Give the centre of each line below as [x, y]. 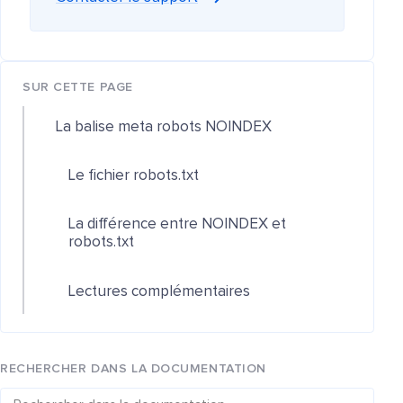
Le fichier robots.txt [134, 176]
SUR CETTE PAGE [78, 87]
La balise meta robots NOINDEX [164, 127]
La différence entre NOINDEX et [178, 225]
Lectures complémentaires [160, 291]
